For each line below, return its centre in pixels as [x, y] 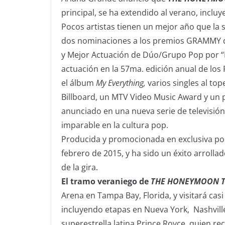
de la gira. [80, 167]
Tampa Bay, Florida [133, 195]
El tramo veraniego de [105, 181]
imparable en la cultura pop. [115, 125]
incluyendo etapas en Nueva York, [127, 209]
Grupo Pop [183, 54]
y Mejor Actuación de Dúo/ [111, 54]
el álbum [79, 83]
